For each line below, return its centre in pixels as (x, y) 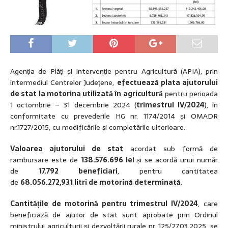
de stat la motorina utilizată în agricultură (87, 93)
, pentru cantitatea (168, 171)
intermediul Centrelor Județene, (64, 82)
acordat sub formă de (170, 148)
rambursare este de (46, 160)
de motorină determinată (135, 182)
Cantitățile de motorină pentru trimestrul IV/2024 (104, 203)
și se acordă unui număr (177, 160)
